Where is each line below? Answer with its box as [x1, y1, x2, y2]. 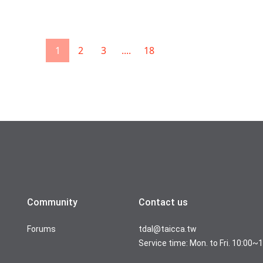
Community [27, 197, 77, 208]
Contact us [139, 197, 188, 208]
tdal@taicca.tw [139, 224, 197, 234]
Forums [27, 224, 56, 234]
